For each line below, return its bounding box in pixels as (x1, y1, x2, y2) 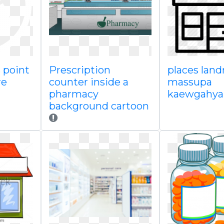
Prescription (48, 64, 110, 76)
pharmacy (48, 88, 98, 100)
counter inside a (48, 76, 128, 88)
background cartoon (48, 100, 149, 112)
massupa (167, 76, 212, 88)
